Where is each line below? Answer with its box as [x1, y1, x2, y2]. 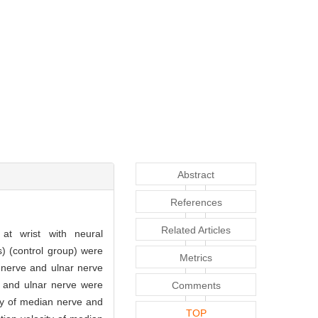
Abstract [177, 168, 214, 180]
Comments [171, 279, 221, 291]
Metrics [180, 251, 212, 263]
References [170, 196, 222, 208]
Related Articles [161, 224, 231, 236]
